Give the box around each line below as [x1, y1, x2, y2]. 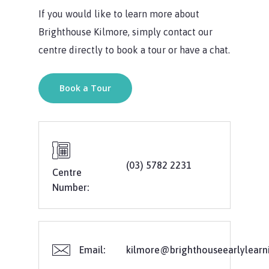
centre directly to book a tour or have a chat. [38, 44, 231, 56]
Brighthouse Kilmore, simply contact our [38, 26, 213, 38]
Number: [52, 182, 89, 193]
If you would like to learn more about [38, 8, 200, 20]
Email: [79, 244, 106, 255]
